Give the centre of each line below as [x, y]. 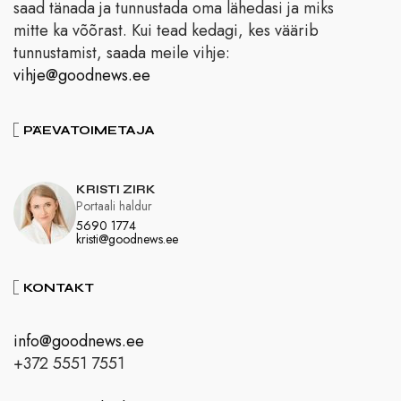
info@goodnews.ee [79, 341]
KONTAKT [59, 288]
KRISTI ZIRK [116, 190]
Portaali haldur [114, 206]
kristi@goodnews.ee [127, 239]
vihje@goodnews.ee [82, 76]
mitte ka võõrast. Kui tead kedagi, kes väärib [166, 31]
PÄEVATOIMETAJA [89, 131]
